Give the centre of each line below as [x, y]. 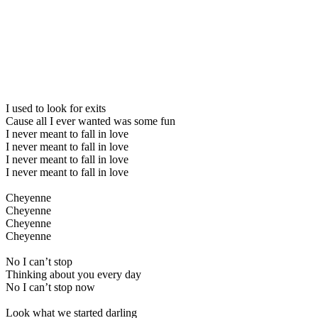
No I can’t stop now [50, 287]
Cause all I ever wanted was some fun [91, 121]
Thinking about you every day [73, 274]
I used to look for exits [56, 108]
